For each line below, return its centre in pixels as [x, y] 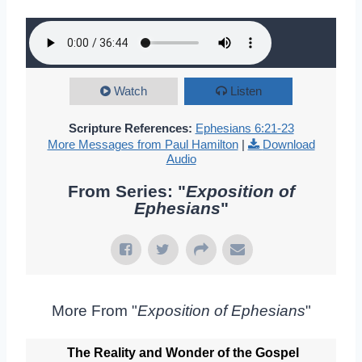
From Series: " [126, 191]
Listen [246, 91]
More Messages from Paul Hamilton [143, 144]
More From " [94, 311]
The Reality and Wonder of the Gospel [183, 353]
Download [288, 144]
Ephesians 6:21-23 [244, 128]
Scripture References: [130, 128]
